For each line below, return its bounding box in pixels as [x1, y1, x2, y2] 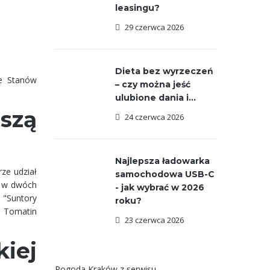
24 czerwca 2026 [125, 111, 184, 122]
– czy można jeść [115, 79, 190, 90]
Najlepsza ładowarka [115, 155, 210, 166]
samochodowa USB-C [115, 169, 215, 180]
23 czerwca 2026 [125, 215, 184, 225]
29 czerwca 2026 [125, 22, 184, 33]
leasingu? [115, 2, 160, 13]
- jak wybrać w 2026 [115, 182, 204, 193]
